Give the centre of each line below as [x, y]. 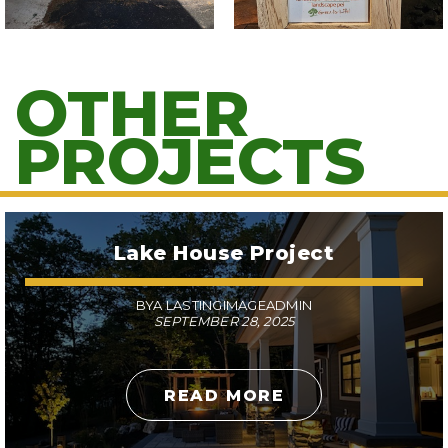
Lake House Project [224, 253]
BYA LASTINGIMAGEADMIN [224, 305]
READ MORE [224, 395]
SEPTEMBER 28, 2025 [224, 321]
